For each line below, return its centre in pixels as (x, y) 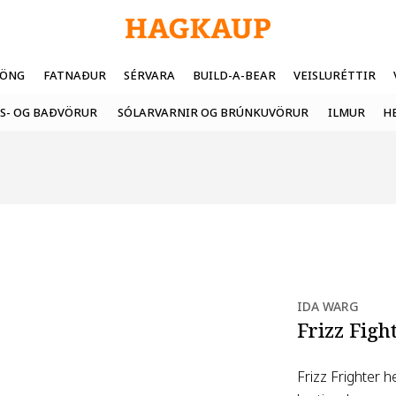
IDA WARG (328, 307)
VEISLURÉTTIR (335, 75)
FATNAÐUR (74, 75)
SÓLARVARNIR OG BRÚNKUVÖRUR (213, 112)
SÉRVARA (149, 75)
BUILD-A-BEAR (234, 75)
